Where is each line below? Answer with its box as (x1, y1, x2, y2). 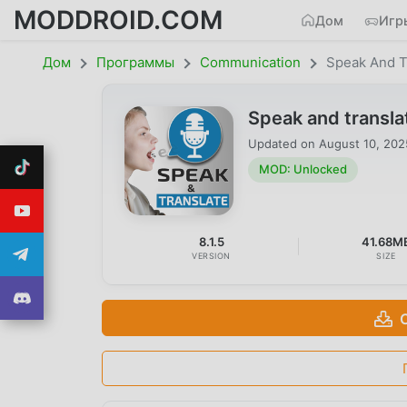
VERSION (192, 250, 232, 261)
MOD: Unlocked (259, 162, 347, 177)
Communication (200, 54, 301, 71)
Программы (96, 54, 174, 71)
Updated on (248, 135, 319, 151)
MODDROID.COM (14, 4, 223, 35)
